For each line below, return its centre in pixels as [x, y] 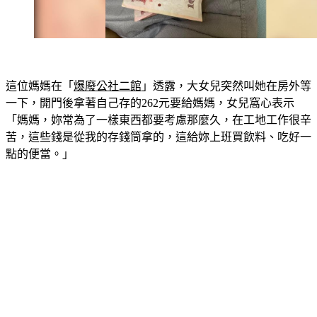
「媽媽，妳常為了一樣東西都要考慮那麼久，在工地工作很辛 [158, 120]
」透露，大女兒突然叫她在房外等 [226, 86]
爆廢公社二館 [108, 86]
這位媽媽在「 [40, 86]
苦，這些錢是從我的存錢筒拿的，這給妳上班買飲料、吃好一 [158, 137]
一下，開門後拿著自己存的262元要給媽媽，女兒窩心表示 [150, 103]
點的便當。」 [40, 154]
